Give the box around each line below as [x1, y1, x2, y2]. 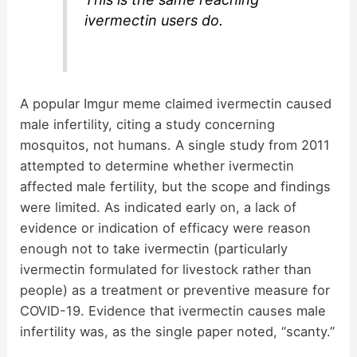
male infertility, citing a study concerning [20, 116, 276, 132]
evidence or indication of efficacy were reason [20, 219, 312, 236]
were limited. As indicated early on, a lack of [20, 198, 297, 215]
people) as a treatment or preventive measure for [20, 281, 331, 298]
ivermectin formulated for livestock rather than [20, 261, 312, 277]
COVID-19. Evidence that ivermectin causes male [20, 302, 327, 319]
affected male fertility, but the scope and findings [20, 178, 331, 194]
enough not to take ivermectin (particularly [20, 240, 288, 257]
